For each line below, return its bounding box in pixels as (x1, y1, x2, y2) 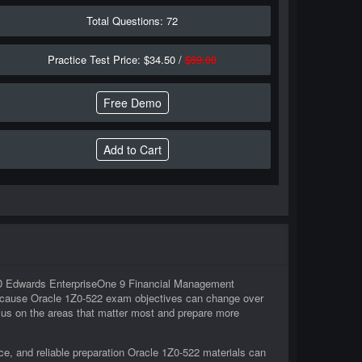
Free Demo (103, 95, 162, 111)
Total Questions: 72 (86, 13, 179, 28)
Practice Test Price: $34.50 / (48, 52, 186, 67)
